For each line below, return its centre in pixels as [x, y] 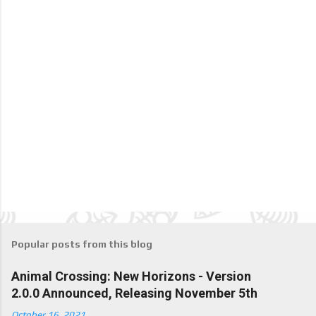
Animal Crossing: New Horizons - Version [131, 276]
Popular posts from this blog [82, 244]
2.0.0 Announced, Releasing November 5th [134, 293]
